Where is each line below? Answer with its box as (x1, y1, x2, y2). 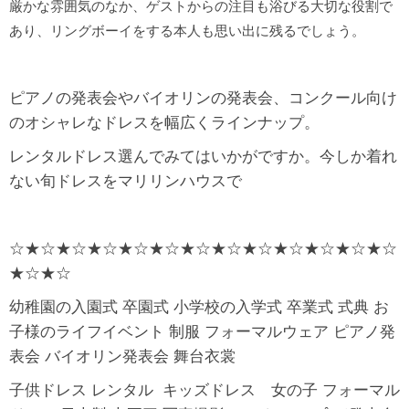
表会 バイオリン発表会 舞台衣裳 (9, 347, 236, 365)
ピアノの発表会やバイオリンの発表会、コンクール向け (9, 89, 397, 107)
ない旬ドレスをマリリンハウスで (9, 172, 242, 190)
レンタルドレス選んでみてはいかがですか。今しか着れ (9, 147, 397, 165)
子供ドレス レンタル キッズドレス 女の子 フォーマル (9, 381, 400, 399)
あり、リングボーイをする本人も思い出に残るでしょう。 (9, 23, 365, 38)
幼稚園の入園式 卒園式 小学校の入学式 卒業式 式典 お (9, 298, 389, 316)
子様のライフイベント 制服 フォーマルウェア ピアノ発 (9, 322, 395, 341)
